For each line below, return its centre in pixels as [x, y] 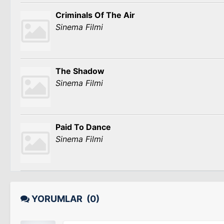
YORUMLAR [58, 199]
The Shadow [80, 71]
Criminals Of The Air [95, 15]
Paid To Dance [83, 127]
